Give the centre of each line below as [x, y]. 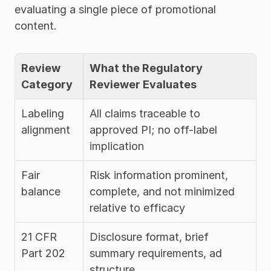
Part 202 [43, 253]
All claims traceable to [145, 113]
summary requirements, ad [156, 253]
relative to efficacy [137, 208]
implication [117, 146]
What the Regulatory [146, 68]
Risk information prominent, [159, 175]
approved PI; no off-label [153, 130]
